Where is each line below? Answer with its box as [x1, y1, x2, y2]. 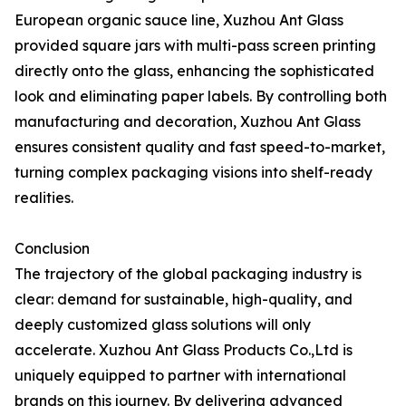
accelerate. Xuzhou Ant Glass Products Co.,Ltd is [14, 341, 353, 359]
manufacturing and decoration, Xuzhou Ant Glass [14, 112, 361, 130]
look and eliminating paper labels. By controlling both [14, 87, 387, 105]
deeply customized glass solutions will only [14, 315, 311, 333]
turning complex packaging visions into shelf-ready [14, 163, 372, 181]
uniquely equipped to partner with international [14, 366, 346, 384]
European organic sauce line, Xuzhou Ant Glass [14, 11, 343, 29]
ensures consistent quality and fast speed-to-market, [14, 138, 385, 156]
